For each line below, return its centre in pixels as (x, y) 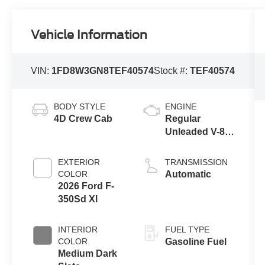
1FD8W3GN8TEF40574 (103, 70)
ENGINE (180, 106)
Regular (182, 118)
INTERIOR (78, 229)
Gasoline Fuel (195, 241)
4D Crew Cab (83, 118)
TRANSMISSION (196, 162)
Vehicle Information (89, 35)
